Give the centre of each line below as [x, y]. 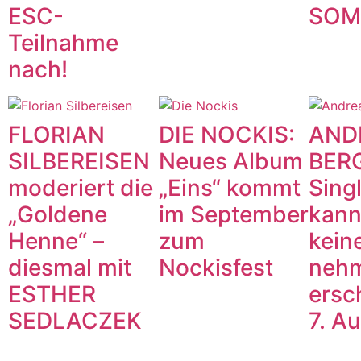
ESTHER [52, 295]
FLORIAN [56, 135]
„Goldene [58, 215]
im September [233, 215]
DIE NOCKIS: [226, 135]
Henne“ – [56, 241]
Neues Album [230, 162]
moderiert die [81, 188]
